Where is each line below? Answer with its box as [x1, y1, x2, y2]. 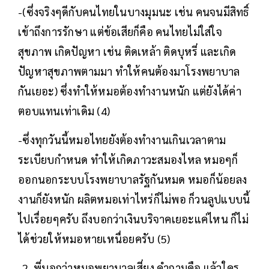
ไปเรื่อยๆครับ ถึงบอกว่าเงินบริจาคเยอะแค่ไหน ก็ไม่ [18, 212, 249, 226]
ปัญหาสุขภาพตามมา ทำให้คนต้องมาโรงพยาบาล [18, 64, 240, 79]
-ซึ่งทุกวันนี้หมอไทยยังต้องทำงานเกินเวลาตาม [18, 133, 226, 147]
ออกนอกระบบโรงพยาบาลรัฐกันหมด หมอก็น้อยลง [18, 172, 247, 187]
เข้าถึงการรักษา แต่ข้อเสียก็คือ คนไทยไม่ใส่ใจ [18, 25, 222, 39]
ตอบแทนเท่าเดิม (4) [18, 104, 110, 118]
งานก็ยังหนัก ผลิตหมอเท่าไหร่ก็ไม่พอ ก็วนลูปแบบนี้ [18, 192, 250, 207]
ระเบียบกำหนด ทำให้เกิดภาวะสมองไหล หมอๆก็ [18, 153, 238, 167]
